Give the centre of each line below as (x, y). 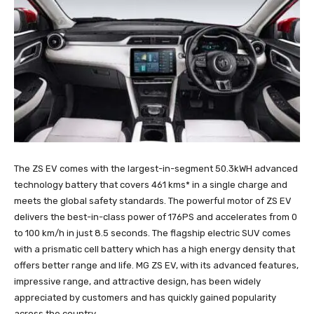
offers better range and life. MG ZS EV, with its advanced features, (156, 265)
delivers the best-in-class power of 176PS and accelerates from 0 (156, 217)
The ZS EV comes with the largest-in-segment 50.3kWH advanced (156, 168)
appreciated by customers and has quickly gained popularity (145, 297)
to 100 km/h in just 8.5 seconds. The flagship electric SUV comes (152, 233)
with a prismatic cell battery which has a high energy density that (155, 249)
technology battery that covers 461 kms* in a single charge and (151, 184)
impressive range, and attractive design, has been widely (137, 281)
